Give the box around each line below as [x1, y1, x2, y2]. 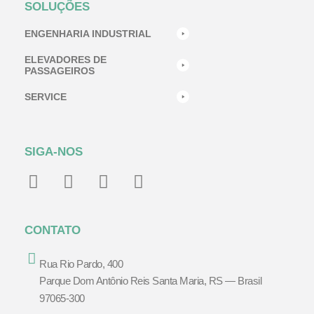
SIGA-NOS [25, 144, 83, 158]
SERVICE [25, 90, 67, 102]
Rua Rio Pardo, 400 [39, 257, 123, 270]
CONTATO [25, 223, 81, 237]
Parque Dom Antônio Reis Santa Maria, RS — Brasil [39, 274, 261, 287]
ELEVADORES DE [25, 53, 107, 65]
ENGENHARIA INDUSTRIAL [25, 27, 151, 39]
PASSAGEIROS [25, 64, 95, 76]
